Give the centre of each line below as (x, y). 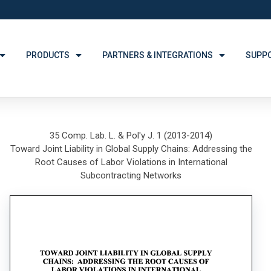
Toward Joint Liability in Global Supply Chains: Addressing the (131, 149)
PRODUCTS (48, 55)
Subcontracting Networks (131, 175)
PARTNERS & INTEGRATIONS (158, 55)
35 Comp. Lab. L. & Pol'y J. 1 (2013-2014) (131, 135)
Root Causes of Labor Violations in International (131, 162)
